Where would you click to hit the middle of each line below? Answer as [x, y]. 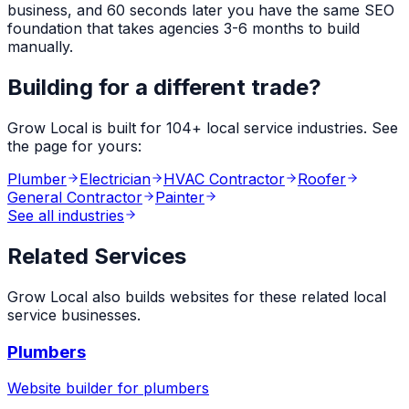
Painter [180, 197]
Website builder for [73, 388]
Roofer [322, 179]
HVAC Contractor [224, 179]
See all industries [66, 215]
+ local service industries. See [295, 128]
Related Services [97, 256]
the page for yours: [74, 146]
